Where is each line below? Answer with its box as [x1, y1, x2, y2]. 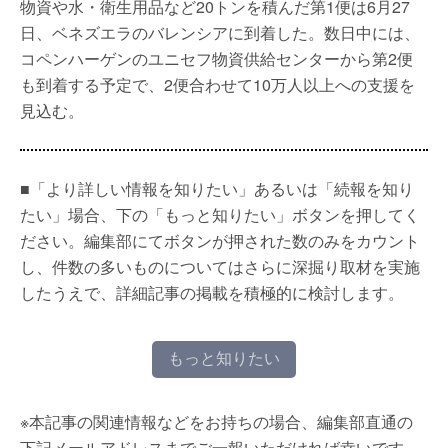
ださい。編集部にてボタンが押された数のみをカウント [20, 229, 420, 252]
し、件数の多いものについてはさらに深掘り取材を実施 [20, 255, 420, 278]
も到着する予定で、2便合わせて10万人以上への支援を [20, 73, 415, 96]
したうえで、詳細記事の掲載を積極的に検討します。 [20, 281, 404, 304]
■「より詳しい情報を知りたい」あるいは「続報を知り [20, 177, 414, 200]
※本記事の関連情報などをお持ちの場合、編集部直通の [20, 410, 413, 433]
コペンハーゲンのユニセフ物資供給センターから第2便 [20, 47, 413, 70]
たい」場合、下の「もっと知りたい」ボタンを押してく [20, 203, 420, 226]
